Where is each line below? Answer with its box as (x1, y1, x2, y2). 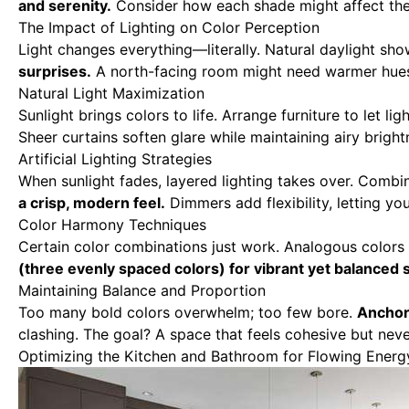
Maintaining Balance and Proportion (18, 281, 266, 299)
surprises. (18, 62, 91, 80)
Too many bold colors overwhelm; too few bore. (18, 303, 357, 321)
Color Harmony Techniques (18, 215, 206, 234)
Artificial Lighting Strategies (18, 150, 212, 168)
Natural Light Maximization (18, 84, 204, 102)
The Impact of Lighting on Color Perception (18, 18, 320, 37)
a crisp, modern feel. (18, 194, 165, 212)
